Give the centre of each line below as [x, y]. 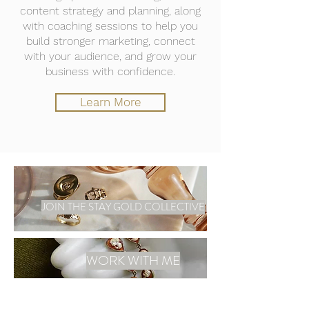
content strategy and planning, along [110, 11]
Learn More [110, 102]
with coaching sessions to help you [110, 26]
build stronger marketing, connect [110, 41]
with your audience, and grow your [110, 57]
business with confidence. [110, 72]
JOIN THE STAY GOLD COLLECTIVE [123, 207]
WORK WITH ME [133, 261]
